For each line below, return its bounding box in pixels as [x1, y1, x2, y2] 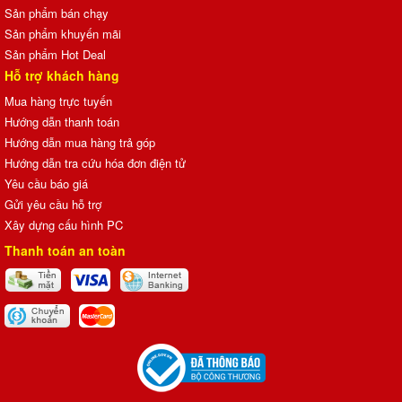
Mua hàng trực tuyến [4, 92, 112, 109]
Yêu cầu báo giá [4, 174, 88, 192]
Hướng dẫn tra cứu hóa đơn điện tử [4, 153, 186, 171]
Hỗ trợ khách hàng [4, 66, 119, 84]
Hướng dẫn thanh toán [4, 112, 119, 130]
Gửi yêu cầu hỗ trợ [4, 195, 101, 213]
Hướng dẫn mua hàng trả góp [4, 133, 155, 151]
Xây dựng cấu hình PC [4, 215, 123, 233]
